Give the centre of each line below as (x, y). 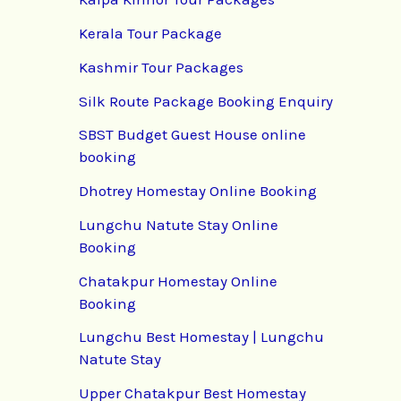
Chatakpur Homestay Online (178, 281)
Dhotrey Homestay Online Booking (198, 191)
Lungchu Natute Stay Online (179, 224)
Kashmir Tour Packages (161, 67)
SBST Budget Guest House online (192, 135)
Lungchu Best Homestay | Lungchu (201, 337)
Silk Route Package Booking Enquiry (206, 101)
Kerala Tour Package (150, 34)
